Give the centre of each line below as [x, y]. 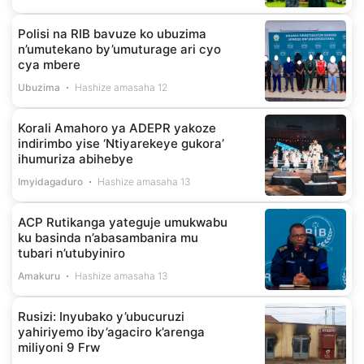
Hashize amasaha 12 [121, 87]
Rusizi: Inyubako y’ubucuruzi [101, 316]
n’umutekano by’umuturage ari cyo [119, 49]
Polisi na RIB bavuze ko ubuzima [112, 33]
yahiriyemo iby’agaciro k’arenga [111, 331]
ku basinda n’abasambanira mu [108, 237]
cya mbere [49, 64]
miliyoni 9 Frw [59, 347]
